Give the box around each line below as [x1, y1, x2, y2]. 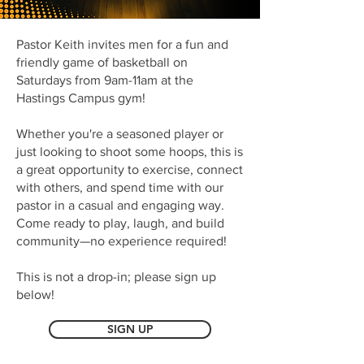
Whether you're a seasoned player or [16, 127, 223, 141]
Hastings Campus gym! [16, 91, 145, 105]
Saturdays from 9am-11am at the [16, 73, 193, 87]
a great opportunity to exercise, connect [16, 162, 243, 176]
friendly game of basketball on [16, 55, 188, 69]
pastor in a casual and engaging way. [16, 198, 224, 212]
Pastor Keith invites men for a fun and [16, 37, 228, 51]
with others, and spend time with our [16, 180, 223, 194]
